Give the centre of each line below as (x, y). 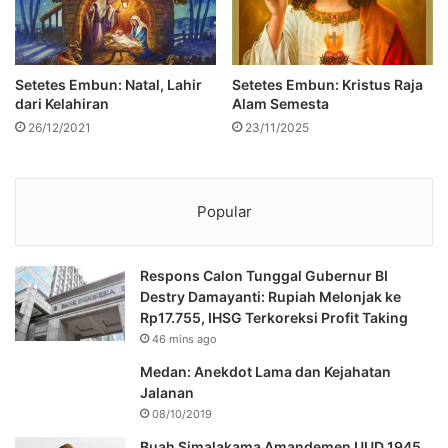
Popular (224, 211)
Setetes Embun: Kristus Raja (327, 84)
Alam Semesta (280, 103)
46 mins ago (184, 338)
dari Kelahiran (62, 103)
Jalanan (167, 392)
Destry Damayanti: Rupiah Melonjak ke (270, 296)
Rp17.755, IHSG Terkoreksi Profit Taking (274, 317)
